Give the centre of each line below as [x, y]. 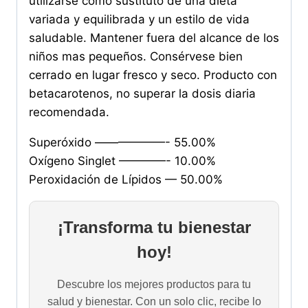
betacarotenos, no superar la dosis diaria [142, 94]
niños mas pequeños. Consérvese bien [136, 57]
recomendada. [69, 112]
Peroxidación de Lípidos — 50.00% [126, 180]
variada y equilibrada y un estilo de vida [139, 20]
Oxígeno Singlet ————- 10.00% [122, 161]
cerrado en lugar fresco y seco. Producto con [153, 75]
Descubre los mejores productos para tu [154, 285]
